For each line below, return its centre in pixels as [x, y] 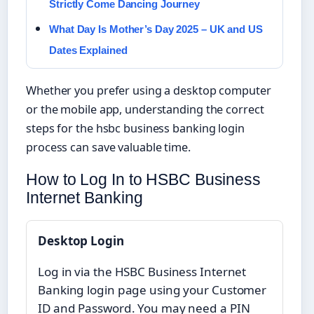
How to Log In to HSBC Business [143, 180]
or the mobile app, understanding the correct [145, 110]
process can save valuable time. [108, 148]
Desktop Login [81, 241]
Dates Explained [88, 50]
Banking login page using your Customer [152, 290]
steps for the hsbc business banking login [135, 129]
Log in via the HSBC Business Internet [142, 272]
